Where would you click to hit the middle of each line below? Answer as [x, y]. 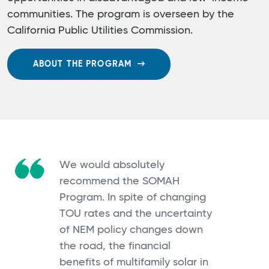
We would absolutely [112, 165]
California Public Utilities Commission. [100, 31]
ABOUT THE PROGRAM [83, 65]
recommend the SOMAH [119, 181]
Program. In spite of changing [133, 197]
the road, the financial [115, 246]
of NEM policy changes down [131, 230]
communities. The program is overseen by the [121, 15]
